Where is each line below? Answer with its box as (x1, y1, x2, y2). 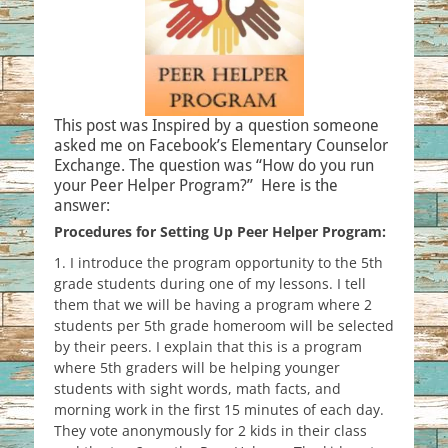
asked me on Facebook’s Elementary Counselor (54, 136, 388, 155)
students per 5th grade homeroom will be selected (54, 316, 394, 335)
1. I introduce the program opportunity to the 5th (54, 253, 383, 272)
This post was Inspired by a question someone (54, 116, 379, 135)
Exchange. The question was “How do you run (54, 156, 374, 175)
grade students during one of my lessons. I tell (54, 274, 366, 293)
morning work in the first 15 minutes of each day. (54, 400, 388, 419)
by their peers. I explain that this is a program (54, 337, 362, 356)
